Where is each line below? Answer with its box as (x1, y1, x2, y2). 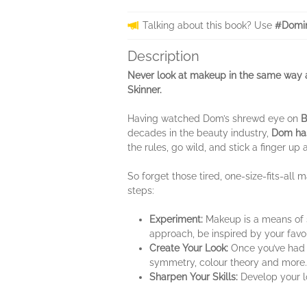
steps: (127, 185, 154, 196)
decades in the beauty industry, (127, 127, 271, 138)
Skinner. (127, 84, 162, 95)
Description (127, 48, 199, 64)
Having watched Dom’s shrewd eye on (127, 113, 301, 124)
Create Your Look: (149, 243, 228, 254)
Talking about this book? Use (143, 20, 275, 31)
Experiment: (149, 214, 203, 225)
